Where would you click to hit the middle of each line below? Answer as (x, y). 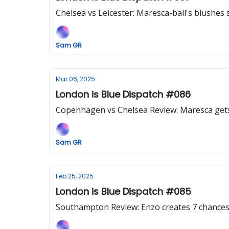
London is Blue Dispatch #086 (123, 94)
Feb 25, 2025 (75, 176)
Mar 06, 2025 (75, 79)
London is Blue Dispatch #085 (123, 191)
